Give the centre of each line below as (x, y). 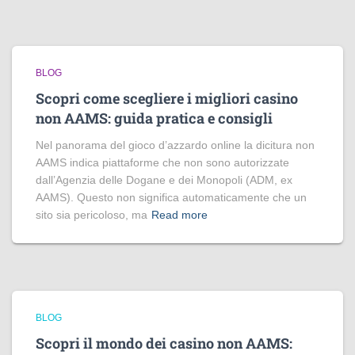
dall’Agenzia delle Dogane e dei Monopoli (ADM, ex (164, 180)
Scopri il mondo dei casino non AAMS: (164, 343)
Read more (179, 215)
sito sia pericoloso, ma (92, 215)
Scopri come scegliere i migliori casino (167, 98)
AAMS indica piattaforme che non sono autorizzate (162, 162)
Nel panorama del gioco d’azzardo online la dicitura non (175, 145)
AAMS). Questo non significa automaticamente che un (171, 197)
